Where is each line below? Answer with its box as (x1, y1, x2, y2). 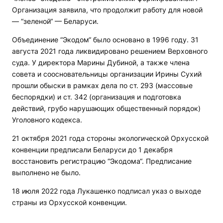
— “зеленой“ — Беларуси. (12, 17, 99, 26)
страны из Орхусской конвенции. (12, 198, 127, 207)
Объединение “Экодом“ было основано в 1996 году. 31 (12, 35, 199, 44)
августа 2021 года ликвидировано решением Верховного (12, 47, 208, 56)
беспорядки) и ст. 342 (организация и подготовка (12, 93, 181, 102)
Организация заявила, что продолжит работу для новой (12, 5, 203, 14)
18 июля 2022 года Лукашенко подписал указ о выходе (12, 187, 201, 196)
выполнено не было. (12, 168, 81, 177)
